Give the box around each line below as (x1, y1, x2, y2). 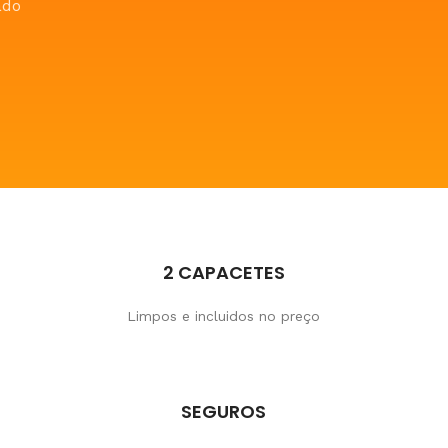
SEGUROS (181, 399, 267, 424)
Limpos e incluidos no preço (127, 308, 321, 324)
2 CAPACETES (162, 260, 285, 285)
